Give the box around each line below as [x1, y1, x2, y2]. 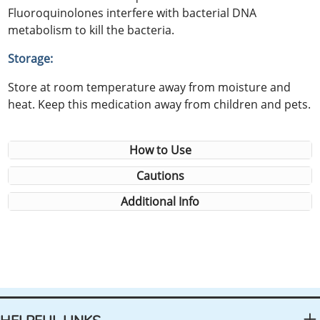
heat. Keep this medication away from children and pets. [8, 96, 311, 113]
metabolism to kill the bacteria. [8, 22, 175, 39]
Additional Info [121, 194, 199, 210]
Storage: [8, 51, 54, 67]
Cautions [136, 168, 184, 184]
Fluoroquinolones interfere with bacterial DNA [8, 5, 257, 21]
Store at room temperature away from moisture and [8, 79, 291, 96]
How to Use [129, 142, 191, 159]
